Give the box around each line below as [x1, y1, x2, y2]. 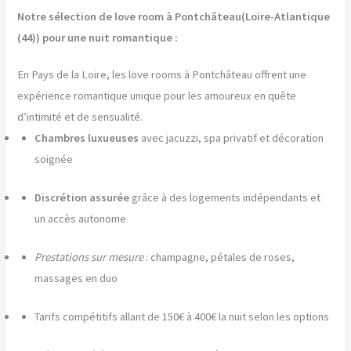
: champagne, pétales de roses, [143, 250, 295, 265]
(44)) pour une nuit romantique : [17, 31, 179, 45]
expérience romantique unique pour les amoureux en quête [17, 89, 297, 103]
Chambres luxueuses [34, 131, 139, 146]
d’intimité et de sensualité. [17, 110, 143, 125]
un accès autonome [34, 212, 127, 226]
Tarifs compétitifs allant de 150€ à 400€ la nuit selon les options [34, 309, 330, 324]
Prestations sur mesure [34, 250, 144, 265]
